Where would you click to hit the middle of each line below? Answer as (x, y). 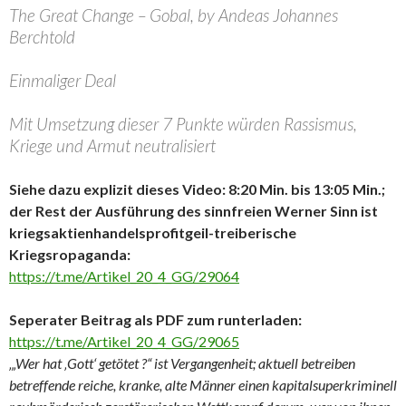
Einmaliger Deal (63, 80)
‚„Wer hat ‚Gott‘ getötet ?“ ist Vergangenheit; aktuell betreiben (182, 363)
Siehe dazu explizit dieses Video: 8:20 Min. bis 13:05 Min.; (197, 189)
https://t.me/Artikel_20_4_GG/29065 (124, 341)
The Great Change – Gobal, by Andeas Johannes (174, 15)
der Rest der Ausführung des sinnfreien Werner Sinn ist (193, 211)
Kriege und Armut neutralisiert (112, 145)
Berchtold (42, 37)
